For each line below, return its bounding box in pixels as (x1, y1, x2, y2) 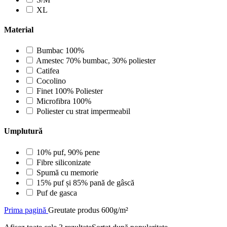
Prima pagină (4, 205, 48, 214)
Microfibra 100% (36, 97, 91, 106)
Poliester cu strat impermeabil (36, 107, 130, 116)
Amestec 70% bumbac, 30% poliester (36, 56, 156, 65)
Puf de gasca (36, 188, 77, 197)
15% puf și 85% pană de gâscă (36, 178, 134, 187)
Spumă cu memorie (36, 168, 98, 177)
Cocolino (36, 77, 66, 86)
